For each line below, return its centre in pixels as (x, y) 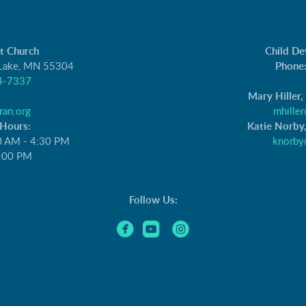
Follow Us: (153, 200)
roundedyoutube (196, 228)
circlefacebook (166, 228)
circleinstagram (221, 228)
